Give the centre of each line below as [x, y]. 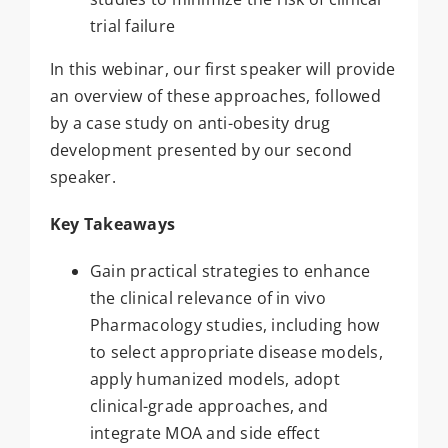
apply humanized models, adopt [214, 379]
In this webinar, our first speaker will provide [222, 69]
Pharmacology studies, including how [234, 325]
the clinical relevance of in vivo [207, 298]
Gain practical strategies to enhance [230, 271]
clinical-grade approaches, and [209, 406]
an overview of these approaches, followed [215, 96]
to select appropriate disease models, [236, 352]
